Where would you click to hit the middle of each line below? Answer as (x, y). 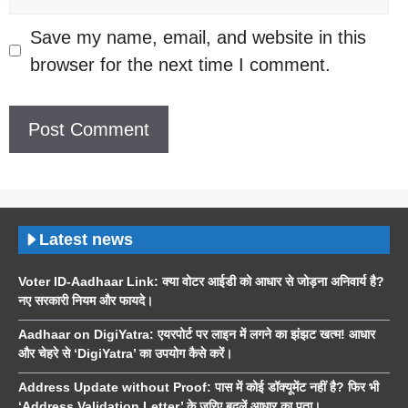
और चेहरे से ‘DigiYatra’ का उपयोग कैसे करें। (125, 353)
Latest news (86, 239)
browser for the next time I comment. (180, 64)
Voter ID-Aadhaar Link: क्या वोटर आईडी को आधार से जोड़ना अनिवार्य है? (201, 281)
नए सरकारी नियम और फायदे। (86, 300)
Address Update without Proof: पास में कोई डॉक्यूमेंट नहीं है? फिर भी (199, 387)
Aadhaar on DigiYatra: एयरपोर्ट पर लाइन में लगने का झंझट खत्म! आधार (197, 334)
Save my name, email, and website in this (198, 37)
